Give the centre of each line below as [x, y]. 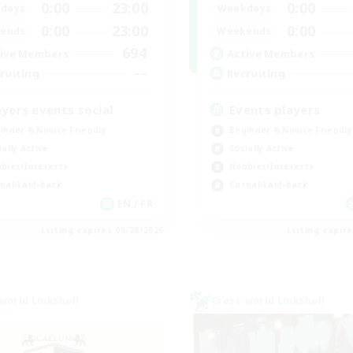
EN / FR [135, 204]
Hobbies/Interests [272, 166]
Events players [275, 110]
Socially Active [262, 148]
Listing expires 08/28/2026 [102, 230]
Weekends [244, 31]
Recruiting [256, 73]
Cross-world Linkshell [268, 301]
